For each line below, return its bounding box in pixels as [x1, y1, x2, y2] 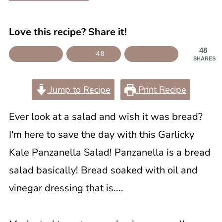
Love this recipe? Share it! [8, 25, 127, 39]
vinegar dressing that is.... [8, 181, 123, 195]
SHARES [193, 55, 216, 61]
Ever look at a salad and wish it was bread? [8, 110, 203, 123]
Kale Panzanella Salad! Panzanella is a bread [8, 146, 211, 159]
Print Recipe [136, 84, 187, 96]
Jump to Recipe [47, 84, 111, 96]
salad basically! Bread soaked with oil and [8, 164, 198, 177]
